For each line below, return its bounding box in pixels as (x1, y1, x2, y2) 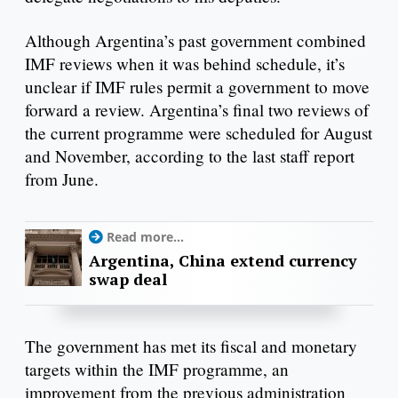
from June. (25, 167, 104, 190)
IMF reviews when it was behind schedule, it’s (25, 52, 345, 75)
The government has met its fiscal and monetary (25, 335, 357, 358)
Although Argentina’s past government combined (25, 28, 366, 52)
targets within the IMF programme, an (25, 358, 289, 381)
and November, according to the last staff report (25, 144, 354, 167)
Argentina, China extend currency (89, 249, 357, 271)
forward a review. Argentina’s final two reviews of (25, 98, 369, 121)
